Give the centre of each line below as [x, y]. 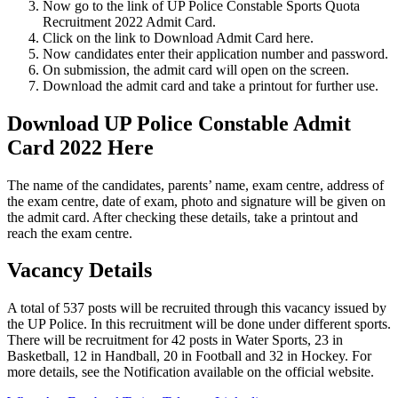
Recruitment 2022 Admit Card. [129, 21]
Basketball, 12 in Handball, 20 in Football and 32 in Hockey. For [189, 356]
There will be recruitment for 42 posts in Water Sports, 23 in [175, 340]
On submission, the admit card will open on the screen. [196, 69]
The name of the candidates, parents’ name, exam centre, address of [195, 185]
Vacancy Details [80, 271]
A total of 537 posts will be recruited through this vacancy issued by [197, 308]
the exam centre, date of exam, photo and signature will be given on [196, 201]
